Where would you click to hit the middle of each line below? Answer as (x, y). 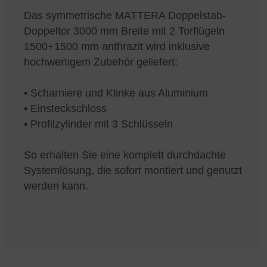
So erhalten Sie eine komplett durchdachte (125, 155)
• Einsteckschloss (65, 108)
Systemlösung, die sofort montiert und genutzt (133, 170)
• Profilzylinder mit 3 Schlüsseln (98, 124)
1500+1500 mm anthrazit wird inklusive (117, 46)
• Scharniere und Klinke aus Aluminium (116, 93)
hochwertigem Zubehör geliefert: (101, 62)
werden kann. (56, 186)
